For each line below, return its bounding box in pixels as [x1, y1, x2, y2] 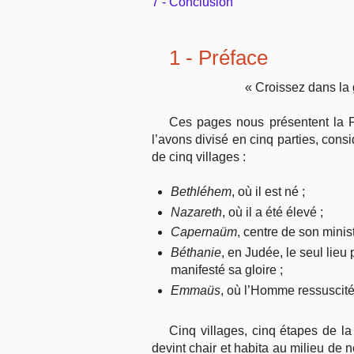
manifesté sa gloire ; [171, 262, 283, 277]
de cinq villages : [152, 149, 246, 164]
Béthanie [171, 245, 221, 259]
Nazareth [171, 205, 222, 219]
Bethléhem [171, 184, 232, 198]
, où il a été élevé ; [222, 205, 323, 219]
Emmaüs [171, 283, 220, 297]
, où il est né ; [232, 184, 305, 198]
